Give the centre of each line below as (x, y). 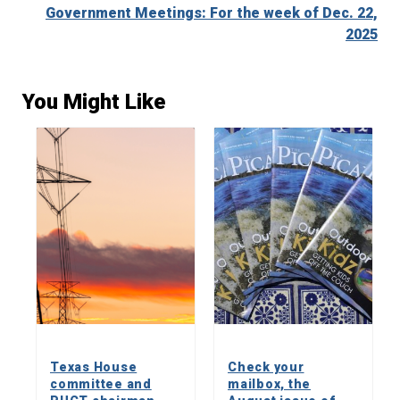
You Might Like (94, 101)
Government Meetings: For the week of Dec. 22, (212, 12)
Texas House (94, 367)
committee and (101, 383)
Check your (266, 367)
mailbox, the (269, 383)
